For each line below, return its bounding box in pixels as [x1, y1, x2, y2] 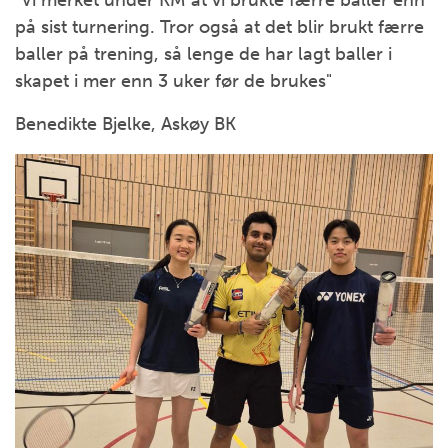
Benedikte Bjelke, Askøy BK [15, 113, 236, 135]
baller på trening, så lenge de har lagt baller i [15, 43, 392, 65]
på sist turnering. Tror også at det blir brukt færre [15, 16, 424, 38]
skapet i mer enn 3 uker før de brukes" [15, 70, 332, 92]
